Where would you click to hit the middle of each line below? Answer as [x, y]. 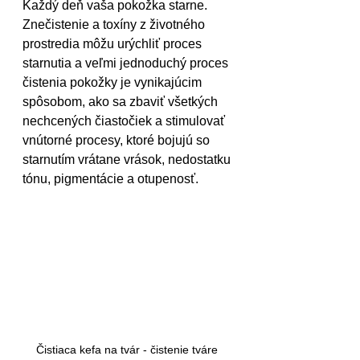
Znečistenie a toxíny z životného [115, 25]
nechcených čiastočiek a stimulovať [125, 121]
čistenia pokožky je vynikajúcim [114, 83]
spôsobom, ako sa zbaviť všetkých [122, 102]
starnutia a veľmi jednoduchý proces [127, 63]
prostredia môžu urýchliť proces [114, 44]
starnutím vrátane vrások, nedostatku [128, 160]
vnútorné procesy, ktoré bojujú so [118, 141]
